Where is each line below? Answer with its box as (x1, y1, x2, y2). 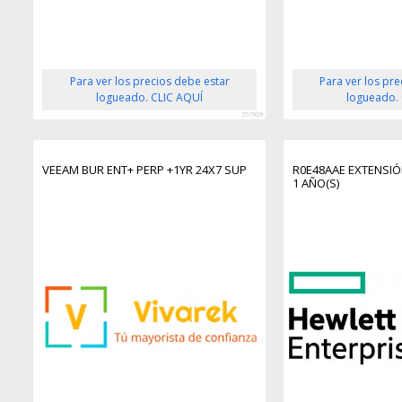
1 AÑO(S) (292, 174, 339, 191)
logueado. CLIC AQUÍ (96, 89, 204, 105)
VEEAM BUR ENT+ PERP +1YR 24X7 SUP (42, 161, 248, 178)
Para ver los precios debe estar (69, 73, 230, 89)
